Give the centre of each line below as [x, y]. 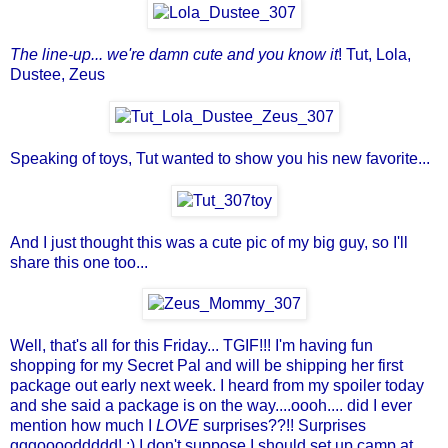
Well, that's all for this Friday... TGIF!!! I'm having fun [191, 346]
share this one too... [79, 262]
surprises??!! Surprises [282, 426]
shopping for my [68, 366]
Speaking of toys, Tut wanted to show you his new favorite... [220, 158]
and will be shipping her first [304, 366]
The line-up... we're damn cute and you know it [174, 55]
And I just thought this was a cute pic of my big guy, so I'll [209, 242]
